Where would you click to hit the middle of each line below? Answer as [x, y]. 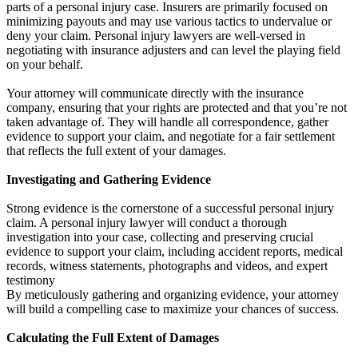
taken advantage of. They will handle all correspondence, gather [167, 121]
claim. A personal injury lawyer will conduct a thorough [147, 222]
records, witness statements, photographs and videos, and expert [167, 265]
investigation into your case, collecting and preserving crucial [160, 237]
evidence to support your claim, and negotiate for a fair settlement [171, 136]
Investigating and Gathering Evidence [109, 179]
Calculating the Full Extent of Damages [113, 337]
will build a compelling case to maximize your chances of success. [173, 308]
